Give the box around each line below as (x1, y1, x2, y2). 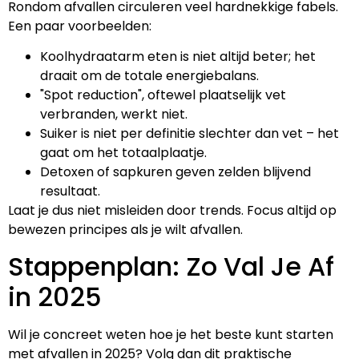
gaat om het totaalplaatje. (40, 143, 207, 163)
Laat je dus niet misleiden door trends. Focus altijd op (8, 201, 337, 220)
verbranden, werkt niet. (40, 105, 188, 124)
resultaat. (40, 182, 100, 201)
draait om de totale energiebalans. (40, 67, 259, 86)
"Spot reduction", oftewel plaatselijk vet (40, 86, 286, 105)
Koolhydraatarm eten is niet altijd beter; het (40, 47, 316, 67)
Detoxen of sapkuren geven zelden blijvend (40, 163, 311, 182)
